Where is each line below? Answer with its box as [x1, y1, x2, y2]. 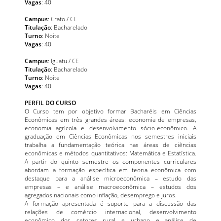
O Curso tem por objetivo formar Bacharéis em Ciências [25, 107, 196, 115]
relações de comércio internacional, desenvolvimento [25, 207, 196, 216]
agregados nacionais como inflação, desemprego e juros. [25, 190, 177, 199]
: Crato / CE [48, 14, 77, 23]
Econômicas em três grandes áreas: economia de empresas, [25, 115, 196, 123]
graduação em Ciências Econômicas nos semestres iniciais [25, 132, 196, 140]
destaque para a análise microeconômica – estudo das [25, 174, 196, 182]
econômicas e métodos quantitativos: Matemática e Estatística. [25, 148, 196, 157]
